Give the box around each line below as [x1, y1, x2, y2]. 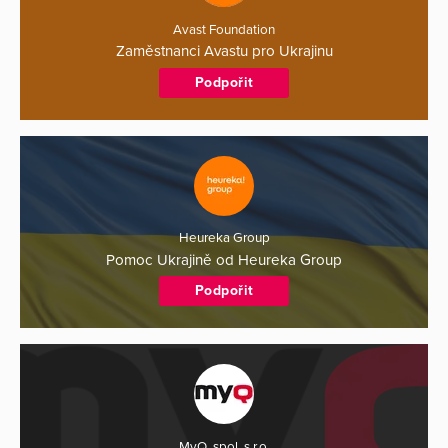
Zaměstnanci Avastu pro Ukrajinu [115, 42, 333, 61]
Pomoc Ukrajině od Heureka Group [106, 250, 342, 269]
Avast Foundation [173, 21, 275, 38]
